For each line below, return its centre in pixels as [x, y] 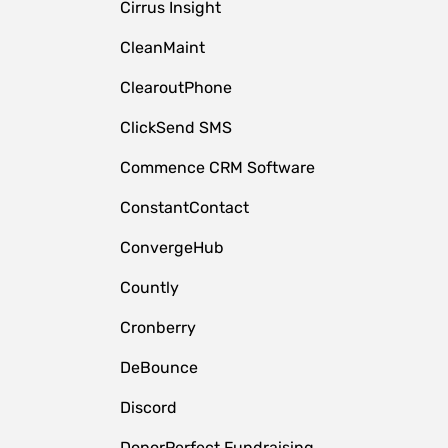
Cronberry [157, 327]
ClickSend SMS [175, 127]
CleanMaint [162, 47]
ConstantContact [184, 207]
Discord [148, 407]
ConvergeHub [171, 247]
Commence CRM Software [217, 167]
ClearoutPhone [175, 87]
